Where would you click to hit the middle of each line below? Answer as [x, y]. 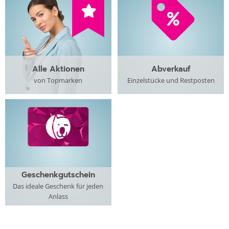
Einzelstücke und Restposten [171, 80]
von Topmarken [58, 80]
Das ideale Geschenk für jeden [58, 186]
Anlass [58, 197]
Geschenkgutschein [58, 175]
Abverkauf [171, 69]
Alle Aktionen [58, 69]
